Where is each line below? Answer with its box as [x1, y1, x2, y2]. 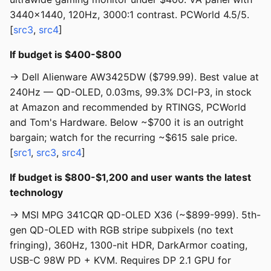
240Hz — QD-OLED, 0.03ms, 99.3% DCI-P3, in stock [10, 86, 252, 99]
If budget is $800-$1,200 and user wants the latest [10, 171, 251, 184]
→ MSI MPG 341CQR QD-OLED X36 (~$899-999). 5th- [10, 209, 261, 221]
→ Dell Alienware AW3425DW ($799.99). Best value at [10, 71, 259, 83]
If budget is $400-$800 [10, 48, 122, 61]
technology [10, 186, 63, 199]
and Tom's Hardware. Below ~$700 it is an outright [10, 116, 244, 129]
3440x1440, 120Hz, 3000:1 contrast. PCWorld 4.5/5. [10, 8, 249, 21]
